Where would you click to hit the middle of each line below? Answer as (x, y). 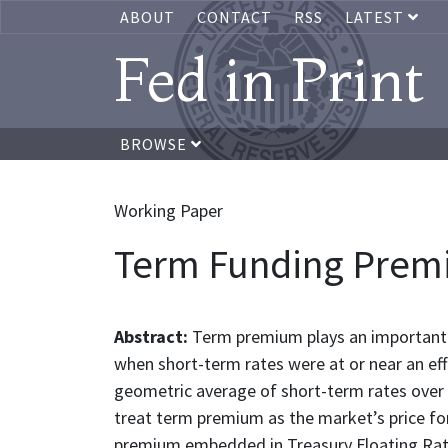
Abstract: (153, 336)
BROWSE (155, 144)
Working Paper (168, 210)
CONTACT (234, 17)
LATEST (376, 17)
